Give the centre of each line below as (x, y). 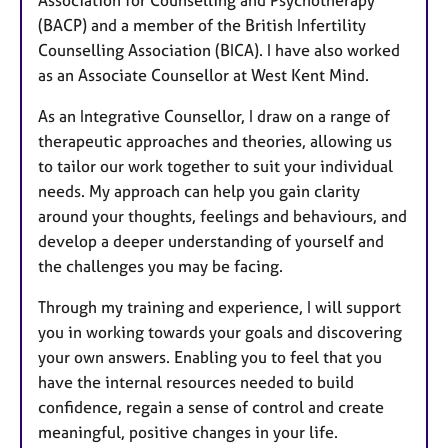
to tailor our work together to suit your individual (215, 165)
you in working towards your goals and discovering (220, 331)
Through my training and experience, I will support (219, 306)
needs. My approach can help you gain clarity (199, 190)
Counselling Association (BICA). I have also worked (219, 49)
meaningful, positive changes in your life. (188, 431)
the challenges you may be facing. (160, 265)
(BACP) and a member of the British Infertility (202, 24)
